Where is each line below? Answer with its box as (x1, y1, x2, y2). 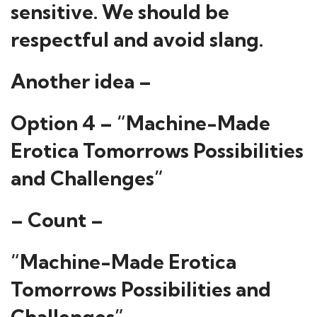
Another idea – (11, 69, 151, 93)
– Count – (11, 207, 103, 232)
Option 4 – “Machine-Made (11, 110, 270, 135)
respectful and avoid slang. (11, 27, 263, 52)
